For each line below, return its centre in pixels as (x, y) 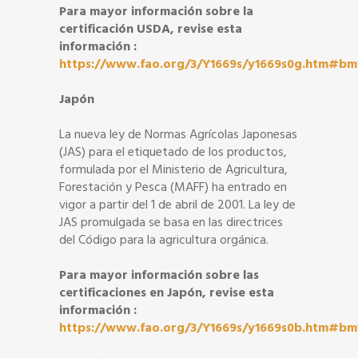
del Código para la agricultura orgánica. (164, 240)
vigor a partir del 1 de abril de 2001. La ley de (177, 205)
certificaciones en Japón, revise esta (167, 292)
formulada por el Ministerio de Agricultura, (173, 169)
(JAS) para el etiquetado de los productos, (173, 152)
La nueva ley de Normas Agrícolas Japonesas (178, 134)
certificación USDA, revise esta (151, 29)
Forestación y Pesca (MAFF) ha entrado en (173, 187)
